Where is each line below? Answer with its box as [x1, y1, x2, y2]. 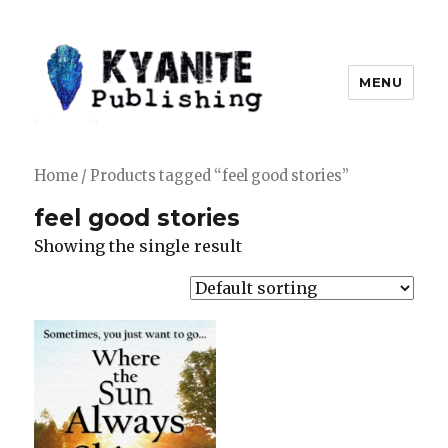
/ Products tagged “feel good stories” [78, 167, 350, 185]
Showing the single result [34, 235, 243, 256]
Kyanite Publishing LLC [34, 136, 318, 164]
